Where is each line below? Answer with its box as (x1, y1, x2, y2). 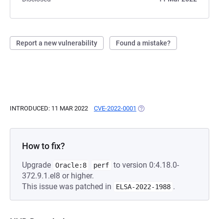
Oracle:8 (55, 161, 87, 169)
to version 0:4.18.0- (111, 160, 179, 170)
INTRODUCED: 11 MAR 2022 (10, 105, 88, 112)
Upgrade (22, 160, 53, 170)
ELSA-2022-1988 (116, 183, 171, 191)
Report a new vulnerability (16, 39, 97, 47)
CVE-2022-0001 (94, 105, 136, 112)
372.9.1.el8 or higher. (22, 171, 94, 180)
